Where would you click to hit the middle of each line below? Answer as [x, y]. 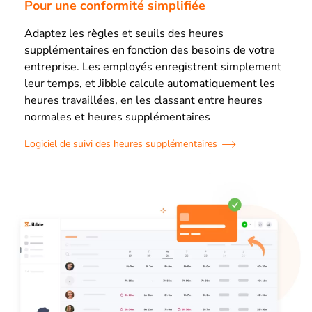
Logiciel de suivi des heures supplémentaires [121, 144]
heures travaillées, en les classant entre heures [143, 101]
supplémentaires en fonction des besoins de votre [150, 50]
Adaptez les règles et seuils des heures [124, 34]
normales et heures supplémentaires [117, 117]
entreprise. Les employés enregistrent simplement [153, 67]
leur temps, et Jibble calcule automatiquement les [150, 84]
